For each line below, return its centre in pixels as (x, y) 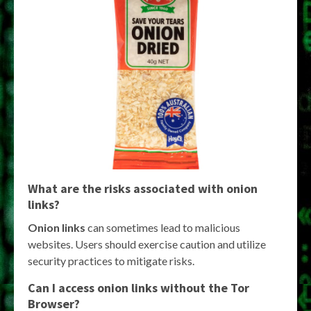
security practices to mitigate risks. (111, 261)
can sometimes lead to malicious (163, 228)
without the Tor (203, 288)
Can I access (62, 288)
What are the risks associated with (127, 189)
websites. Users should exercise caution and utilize (147, 244)
